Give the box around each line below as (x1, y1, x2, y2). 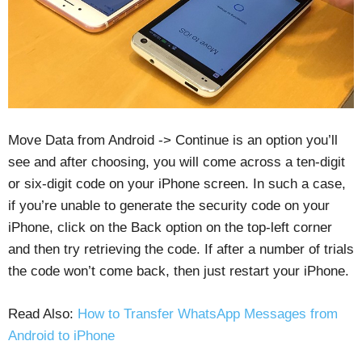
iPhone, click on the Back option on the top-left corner (8, 219, 332, 235)
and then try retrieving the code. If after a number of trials (8, 241, 354, 257)
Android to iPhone (8, 327, 115, 343)
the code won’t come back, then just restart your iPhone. (8, 263, 349, 279)
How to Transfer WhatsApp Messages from (78, 305, 338, 322)
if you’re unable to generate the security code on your (8, 197, 330, 213)
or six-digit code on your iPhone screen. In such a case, (8, 175, 346, 192)
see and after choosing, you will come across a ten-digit (8, 154, 345, 170)
